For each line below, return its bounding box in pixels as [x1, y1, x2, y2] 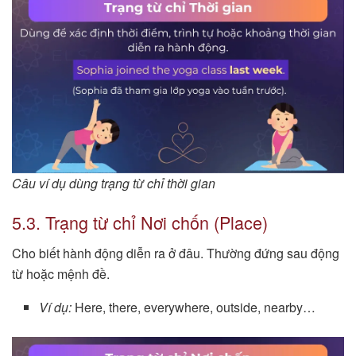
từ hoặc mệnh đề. [12, 265, 110, 284]
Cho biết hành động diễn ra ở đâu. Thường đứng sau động [12, 244, 339, 263]
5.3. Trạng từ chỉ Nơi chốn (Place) [12, 210, 268, 235]
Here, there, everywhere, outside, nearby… [72, 298, 316, 317]
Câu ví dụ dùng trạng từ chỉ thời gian [12, 173, 215, 192]
